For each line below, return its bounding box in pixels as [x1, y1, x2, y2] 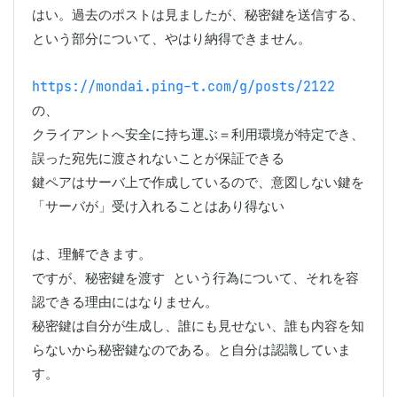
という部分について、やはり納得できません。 [32, 30, 311, 47]
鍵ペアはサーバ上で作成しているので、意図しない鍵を [32, 174, 364, 191]
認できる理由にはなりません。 [32, 293, 218, 310]
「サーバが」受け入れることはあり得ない [32, 198, 284, 214]
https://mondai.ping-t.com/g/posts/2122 [32, 78, 335, 95]
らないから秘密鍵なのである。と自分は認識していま [32, 341, 351, 358]
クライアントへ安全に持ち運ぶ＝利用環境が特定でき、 [32, 126, 364, 143]
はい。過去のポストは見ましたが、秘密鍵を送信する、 [32, 6, 364, 23]
